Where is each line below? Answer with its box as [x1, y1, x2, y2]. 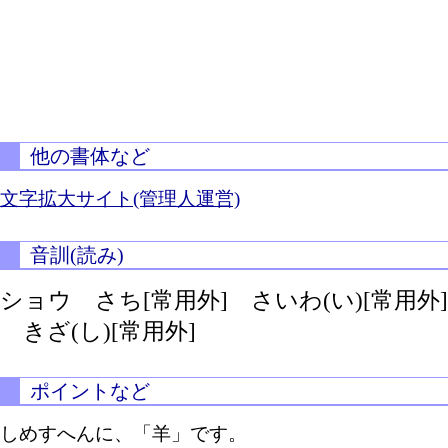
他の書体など [30, 145, 150, 167]
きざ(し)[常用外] [23, 318, 196, 344]
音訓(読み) [30, 244, 124, 266]
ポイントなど [30, 380, 150, 402]
